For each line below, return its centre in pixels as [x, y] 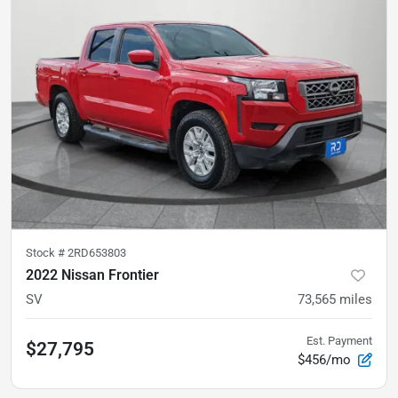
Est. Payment [339, 340]
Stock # [47, 252]
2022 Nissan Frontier [92, 275]
